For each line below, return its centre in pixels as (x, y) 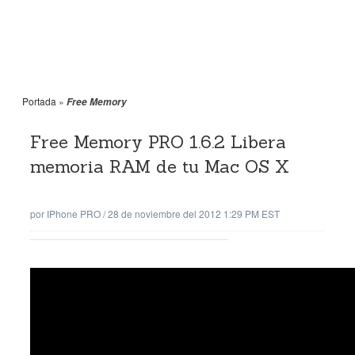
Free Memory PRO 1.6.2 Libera (158, 142)
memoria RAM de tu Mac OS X (160, 166)
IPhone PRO (74, 214)
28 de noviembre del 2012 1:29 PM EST (194, 214)
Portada (39, 101)
